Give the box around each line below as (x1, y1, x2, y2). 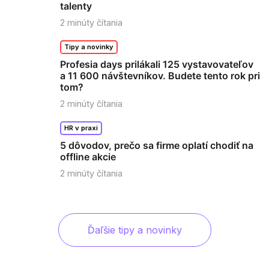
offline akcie (60, 150, 116, 163)
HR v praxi (64, 123, 98, 132)
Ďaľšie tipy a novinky (87, 223, 182, 236)
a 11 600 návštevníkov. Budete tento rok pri (60, 69, 260, 82)
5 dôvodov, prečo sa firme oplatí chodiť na (60, 139, 253, 151)
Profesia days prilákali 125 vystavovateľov (60, 58, 253, 70)
